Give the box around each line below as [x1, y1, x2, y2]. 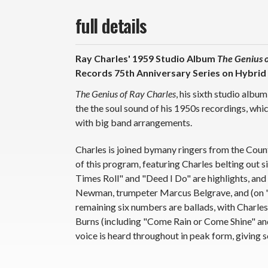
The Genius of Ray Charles [75, 87, 176, 99]
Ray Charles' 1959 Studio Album [75, 52, 215, 64]
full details [75, 12, 147, 39]
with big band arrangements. [75, 116, 192, 128]
